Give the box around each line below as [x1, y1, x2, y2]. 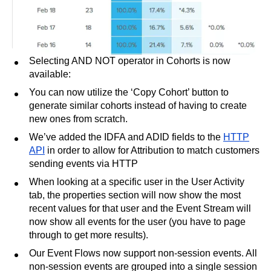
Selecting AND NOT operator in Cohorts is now [29, 56, 230, 67]
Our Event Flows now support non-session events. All [29, 248, 257, 259]
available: [29, 69, 71, 80]
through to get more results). [29, 230, 148, 241]
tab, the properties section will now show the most [29, 190, 241, 201]
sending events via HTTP [29, 158, 138, 169]
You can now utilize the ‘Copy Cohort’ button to [29, 87, 229, 98]
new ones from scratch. [29, 114, 128, 125]
